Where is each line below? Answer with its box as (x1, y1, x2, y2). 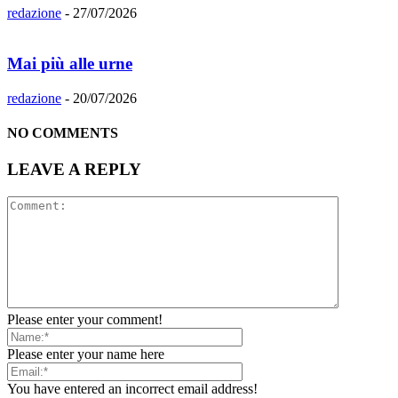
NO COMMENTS (7, 124, 118, 140)
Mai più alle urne (7, 53, 132, 73)
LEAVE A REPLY (7, 160, 141, 179)
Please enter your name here (7, 346, 164, 362)
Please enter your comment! (7, 311, 163, 327)
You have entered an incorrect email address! (7, 380, 258, 396)
